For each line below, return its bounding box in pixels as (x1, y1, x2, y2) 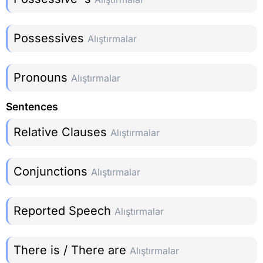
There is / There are (14, 242, 130, 257)
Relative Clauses (14, 124, 110, 139)
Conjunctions (14, 164, 91, 178)
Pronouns (14, 70, 71, 85)
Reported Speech (14, 203, 114, 218)
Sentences (6, 100, 58, 113)
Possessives (14, 31, 87, 46)
